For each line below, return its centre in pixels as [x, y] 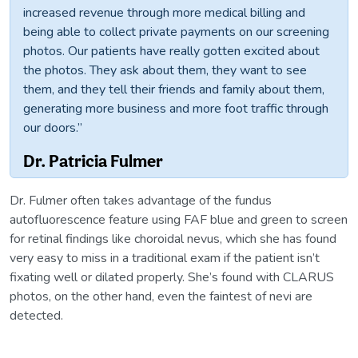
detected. [36, 316]
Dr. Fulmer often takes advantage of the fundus [141, 201]
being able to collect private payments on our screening [176, 32]
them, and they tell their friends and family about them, [174, 90]
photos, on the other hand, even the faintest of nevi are [161, 297]
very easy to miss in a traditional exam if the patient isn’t [165, 259]
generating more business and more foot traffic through [176, 109]
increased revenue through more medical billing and [164, 13]
